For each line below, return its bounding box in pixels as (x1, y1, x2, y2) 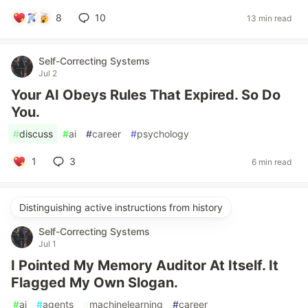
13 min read (247, 12, 291, 23)
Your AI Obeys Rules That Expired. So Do (11, 87, 280, 103)
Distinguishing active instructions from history (19, 201, 223, 213)
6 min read (252, 156, 291, 167)
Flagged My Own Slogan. (11, 274, 178, 291)
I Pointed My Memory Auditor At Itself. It (11, 257, 278, 274)
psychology (137, 128, 189, 140)
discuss (19, 128, 53, 140)
